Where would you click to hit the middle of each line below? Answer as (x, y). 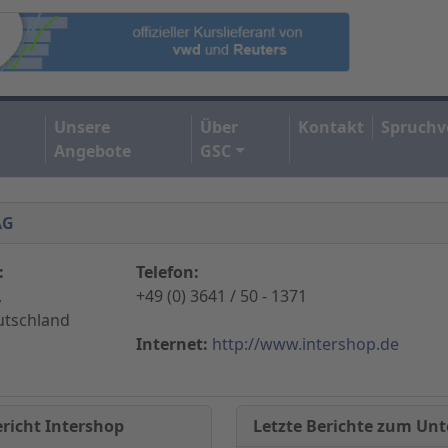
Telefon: (167, 271)
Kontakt (331, 126)
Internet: (171, 343)
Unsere (82, 126)
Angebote (93, 150)
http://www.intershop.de (305, 343)
